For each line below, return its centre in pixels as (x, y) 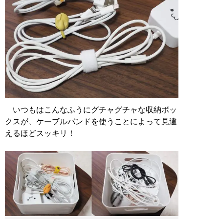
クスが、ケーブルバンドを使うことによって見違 (91, 121)
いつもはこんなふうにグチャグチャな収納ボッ (91, 109)
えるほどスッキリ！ (40, 133)
